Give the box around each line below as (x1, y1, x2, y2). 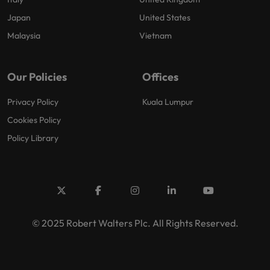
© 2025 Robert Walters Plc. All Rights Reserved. (31, 217, 239, 230)
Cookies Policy (7, 115, 61, 126)
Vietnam (139, 30, 172, 42)
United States (139, 12, 190, 24)
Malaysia (7, 30, 40, 42)
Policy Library (7, 133, 58, 144)
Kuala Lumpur (142, 96, 193, 108)
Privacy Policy (7, 96, 58, 108)
